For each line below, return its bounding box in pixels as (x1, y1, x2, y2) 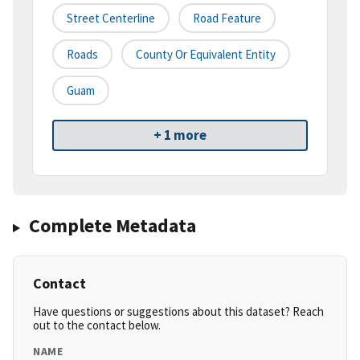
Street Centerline (67, 10, 155, 27)
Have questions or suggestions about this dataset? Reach (33, 304, 324, 320)
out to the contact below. (33, 317, 161, 333)
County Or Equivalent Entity (136, 47, 276, 63)
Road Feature (193, 10, 261, 27)
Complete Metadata (28, 213, 196, 239)
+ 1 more (153, 126, 207, 145)
